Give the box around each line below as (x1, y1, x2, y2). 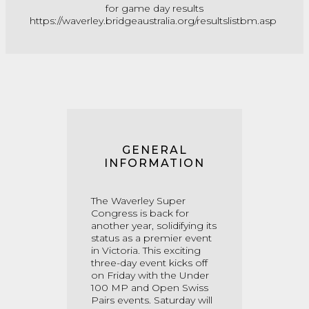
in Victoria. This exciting (91, 244, 201, 257)
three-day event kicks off (91, 257, 208, 269)
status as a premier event (91, 232, 212, 244)
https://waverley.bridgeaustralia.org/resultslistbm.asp (30, 14, 277, 27)
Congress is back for (91, 207, 189, 219)
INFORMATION (104, 157, 205, 170)
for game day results (106, 2, 203, 14)
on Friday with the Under (91, 269, 209, 281)
